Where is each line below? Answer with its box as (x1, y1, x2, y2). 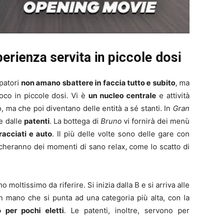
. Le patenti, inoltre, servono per (64, 205, 190, 215)
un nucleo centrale (88, 90, 157, 100)
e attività (156, 90, 190, 100)
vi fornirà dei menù (121, 116, 190, 126)
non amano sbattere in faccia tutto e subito (21, 78, 175, 87)
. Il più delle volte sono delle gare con (52, 129, 190, 138)
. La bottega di (49, 116, 101, 126)
